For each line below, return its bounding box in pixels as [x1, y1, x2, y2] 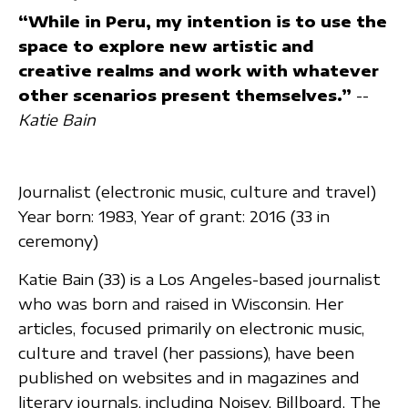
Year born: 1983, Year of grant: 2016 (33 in [18, 207, 330, 227]
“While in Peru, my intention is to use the [18, 11, 387, 31]
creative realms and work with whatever [18, 60, 379, 80]
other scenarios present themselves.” [18, 85, 352, 105]
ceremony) [18, 231, 98, 251]
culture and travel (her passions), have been [18, 343, 354, 363]
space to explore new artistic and [18, 36, 313, 56]
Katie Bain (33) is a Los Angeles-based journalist [18, 270, 381, 290]
